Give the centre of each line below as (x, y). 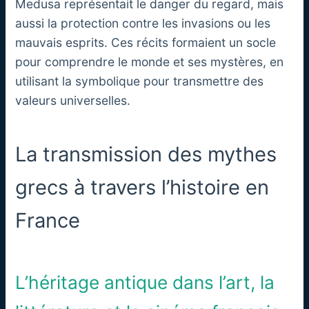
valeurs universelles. (73, 100)
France (48, 220)
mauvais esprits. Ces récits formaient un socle (146, 42)
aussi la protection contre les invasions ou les (143, 23)
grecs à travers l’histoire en (142, 187)
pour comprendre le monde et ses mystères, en (150, 61)
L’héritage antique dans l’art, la (145, 282)
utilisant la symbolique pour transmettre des (140, 81)
